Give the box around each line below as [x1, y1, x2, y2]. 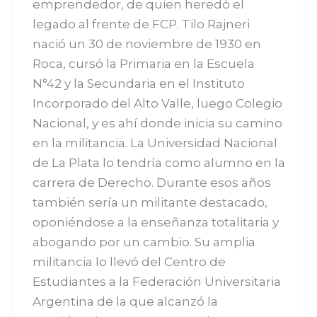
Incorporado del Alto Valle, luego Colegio [32, 96, 282, 110]
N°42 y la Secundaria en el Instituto [32, 76, 245, 91]
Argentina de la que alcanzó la [32, 294, 218, 309]
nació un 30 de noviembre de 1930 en [32, 36, 261, 51]
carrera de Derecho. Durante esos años [32, 175, 271, 190]
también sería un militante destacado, [32, 195, 267, 209]
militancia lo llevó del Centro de [32, 254, 226, 269]
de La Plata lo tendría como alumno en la [32, 155, 285, 170]
